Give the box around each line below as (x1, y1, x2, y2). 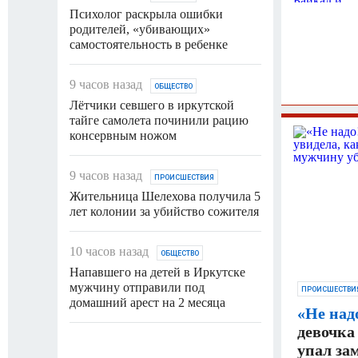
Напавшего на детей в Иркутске (70, 265, 245, 279)
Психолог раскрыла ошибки (70, 6, 223, 21)
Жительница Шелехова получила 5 (70, 189, 261, 203)
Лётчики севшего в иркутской (70, 97, 234, 112)
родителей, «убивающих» (70, 22, 210, 36)
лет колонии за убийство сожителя (70, 204, 259, 218)
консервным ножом (70, 128, 177, 142)
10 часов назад (70, 244, 149, 258)
